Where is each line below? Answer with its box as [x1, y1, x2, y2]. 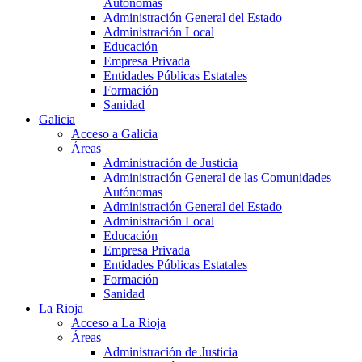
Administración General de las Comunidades [103, 170, 331, 185]
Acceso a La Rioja [71, 316, 166, 330]
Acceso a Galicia [71, 127, 158, 141]
